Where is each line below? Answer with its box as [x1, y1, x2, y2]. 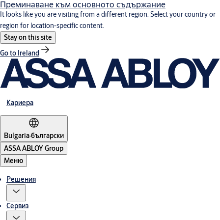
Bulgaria [4, 131, 29, 140]
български [31, 131, 64, 140]
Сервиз [6, 201, 28, 210]
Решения [6, 174, 36, 184]
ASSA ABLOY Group [4, 143, 63, 153]
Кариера [6, 98, 33, 107]
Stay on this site [4, 33, 52, 42]
